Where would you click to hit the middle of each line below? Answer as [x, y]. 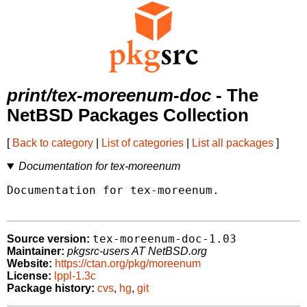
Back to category [53, 143]
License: [29, 276]
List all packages [233, 143]
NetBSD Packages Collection [128, 115]
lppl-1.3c [75, 276]
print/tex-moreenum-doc [109, 96]
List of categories [143, 143]
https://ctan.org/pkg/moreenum [128, 264]
